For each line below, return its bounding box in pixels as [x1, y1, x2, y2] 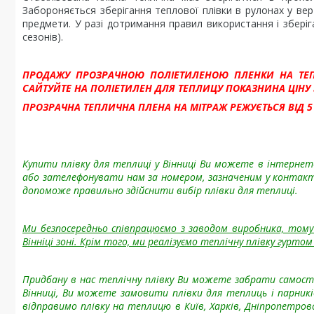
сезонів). [22, 30, 63, 43]
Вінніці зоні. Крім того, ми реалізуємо [22, 235, 200, 248]
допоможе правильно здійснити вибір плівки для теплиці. [22, 184, 298, 197]
